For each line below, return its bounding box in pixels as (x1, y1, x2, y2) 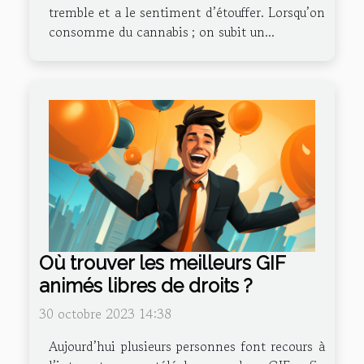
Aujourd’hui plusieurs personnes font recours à (49, 336, 325, 357)
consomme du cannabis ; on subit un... (49, 22, 275, 42)
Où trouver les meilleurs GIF (39, 252, 285, 275)
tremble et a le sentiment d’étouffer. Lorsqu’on (49, 2, 325, 23)
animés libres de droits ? (39, 275, 253, 297)
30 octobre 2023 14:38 (39, 304, 171, 324)
